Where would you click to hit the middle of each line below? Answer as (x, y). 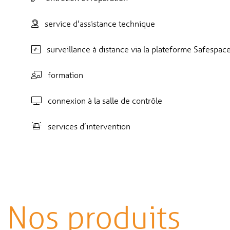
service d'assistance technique (97, 24)
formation (62, 75)
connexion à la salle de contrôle (102, 101)
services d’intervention (86, 126)
